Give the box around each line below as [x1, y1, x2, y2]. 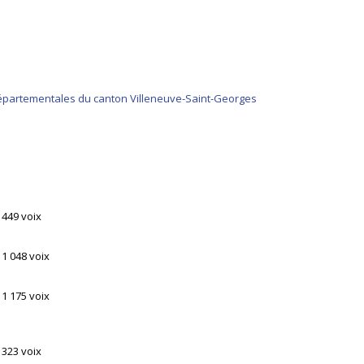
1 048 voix [2, 248, 50, 263]
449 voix [2, 208, 41, 223]
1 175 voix [2, 288, 50, 303]
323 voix [2, 343, 41, 358]
